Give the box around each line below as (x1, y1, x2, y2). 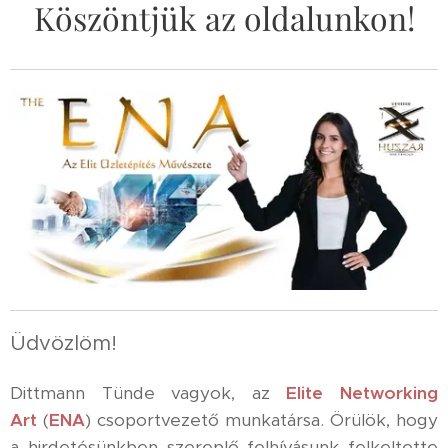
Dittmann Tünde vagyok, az (10, 381, 287, 404)
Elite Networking (286, 381, 439, 404)
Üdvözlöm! (10, 329, 117, 356)
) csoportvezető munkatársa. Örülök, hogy (85, 408, 438, 431)
